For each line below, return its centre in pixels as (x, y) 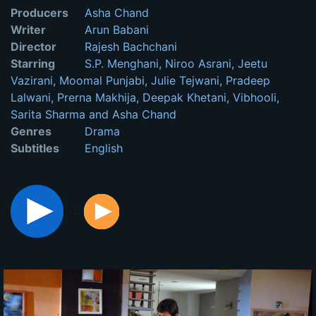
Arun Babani (115, 30)
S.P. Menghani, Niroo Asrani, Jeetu (174, 63)
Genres (31, 131)
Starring (33, 63)
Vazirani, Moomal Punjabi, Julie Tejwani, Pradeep (140, 80)
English (102, 148)
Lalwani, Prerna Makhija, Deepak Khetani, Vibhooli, (145, 97)
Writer (28, 30)
